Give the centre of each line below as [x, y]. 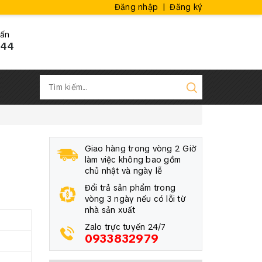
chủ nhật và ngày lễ [123, 171]
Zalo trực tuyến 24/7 [125, 227]
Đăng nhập [136, 7]
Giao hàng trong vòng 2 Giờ [140, 149]
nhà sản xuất [110, 210]
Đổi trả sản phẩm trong [130, 188]
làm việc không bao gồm [132, 160]
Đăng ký [186, 7]
